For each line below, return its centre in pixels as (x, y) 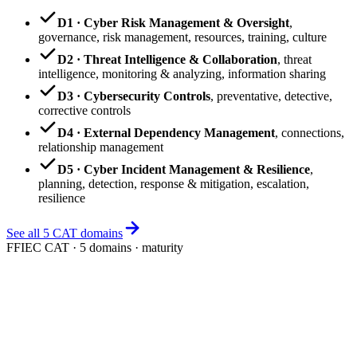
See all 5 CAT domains (65, 233)
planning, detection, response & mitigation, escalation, (174, 183)
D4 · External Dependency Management (166, 132)
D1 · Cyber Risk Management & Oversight (173, 22)
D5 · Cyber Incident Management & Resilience (184, 169)
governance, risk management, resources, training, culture (182, 37)
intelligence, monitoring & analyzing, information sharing (182, 73)
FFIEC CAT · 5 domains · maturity (95, 247)
